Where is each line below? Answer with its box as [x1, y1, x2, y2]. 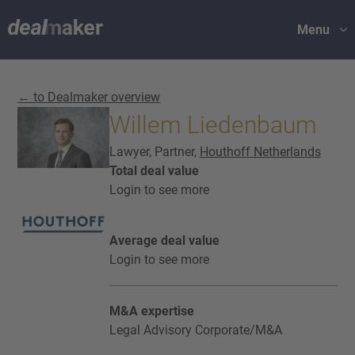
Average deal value [109, 233, 219, 248]
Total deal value [109, 163, 199, 178]
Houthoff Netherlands [199, 144, 321, 159]
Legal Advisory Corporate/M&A [109, 323, 282, 338]
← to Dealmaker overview [17, 90, 161, 105]
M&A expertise [109, 303, 194, 319]
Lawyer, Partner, [109, 144, 200, 159]
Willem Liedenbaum [109, 111, 317, 139]
